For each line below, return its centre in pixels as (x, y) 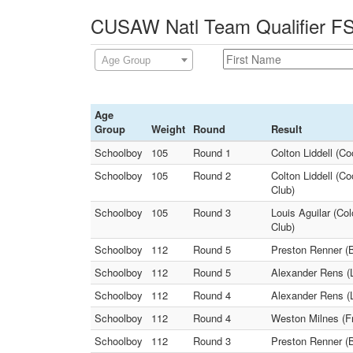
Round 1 (212, 152)
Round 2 (212, 175)
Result (286, 129)
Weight (168, 129)
